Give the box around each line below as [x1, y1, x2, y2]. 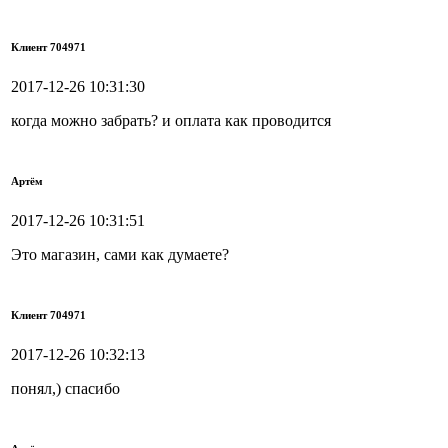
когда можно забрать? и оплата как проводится [11, 111, 331, 129]
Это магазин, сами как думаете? [11, 245, 229, 263]
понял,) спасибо [11, 379, 120, 397]
